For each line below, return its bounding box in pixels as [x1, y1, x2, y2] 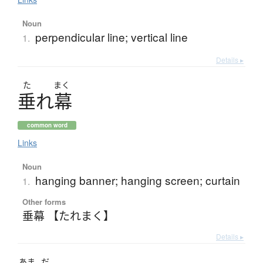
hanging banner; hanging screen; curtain [35, 172, 240, 188]
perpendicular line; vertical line [35, 29, 188, 45]
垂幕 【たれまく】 [22, 207, 114, 224]
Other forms [22, 196, 66, 208]
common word [26, 121, 68, 130]
